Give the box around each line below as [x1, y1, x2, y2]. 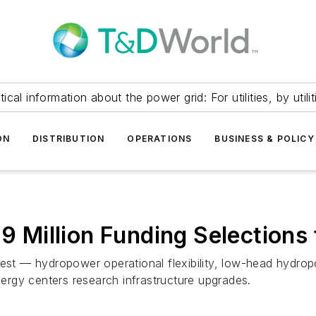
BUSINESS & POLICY [214, 133, 315, 144]
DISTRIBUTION [32, 133, 105, 144]
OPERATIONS [127, 133, 193, 144]
